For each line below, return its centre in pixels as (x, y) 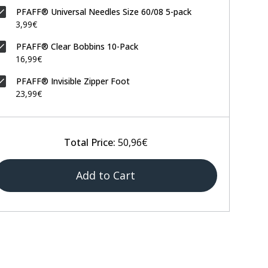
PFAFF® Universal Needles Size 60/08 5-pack (104, 12)
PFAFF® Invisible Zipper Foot (73, 81)
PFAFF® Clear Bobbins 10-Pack (77, 47)
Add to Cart (106, 176)
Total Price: (89, 143)
